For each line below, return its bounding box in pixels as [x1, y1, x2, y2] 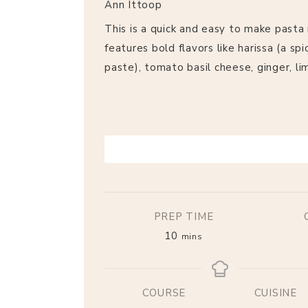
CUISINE [254, 285, 297, 300]
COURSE [142, 285, 186, 300]
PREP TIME [153, 209, 214, 223]
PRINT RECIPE [189, 143, 258, 154]
